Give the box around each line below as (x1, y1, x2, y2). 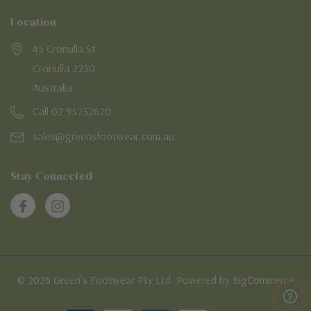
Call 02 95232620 (33, 104, 111, 118)
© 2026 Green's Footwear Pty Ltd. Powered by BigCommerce (17, 273, 294, 287)
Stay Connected (10, 168, 92, 183)
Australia (33, 81, 72, 94)
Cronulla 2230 (33, 61, 95, 75)
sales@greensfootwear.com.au (33, 129, 174, 143)
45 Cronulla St (33, 42, 96, 56)
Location (10, 14, 56, 29)
